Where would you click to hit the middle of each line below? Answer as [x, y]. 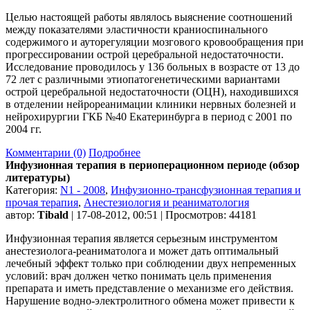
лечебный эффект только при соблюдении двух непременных [151, 263]
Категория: [33, 190]
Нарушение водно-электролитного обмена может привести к [150, 300]
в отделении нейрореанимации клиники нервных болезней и [151, 104]
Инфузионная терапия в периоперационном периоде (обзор [153, 165]
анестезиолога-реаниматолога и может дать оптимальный [142, 250]
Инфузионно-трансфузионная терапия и [206, 190]
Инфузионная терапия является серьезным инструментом [142, 238]
